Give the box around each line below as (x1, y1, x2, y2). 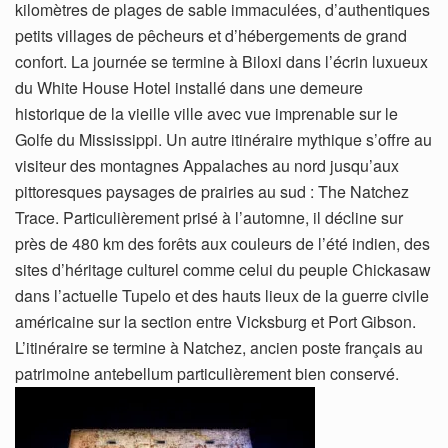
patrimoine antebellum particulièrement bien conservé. (15, 361, 399, 385)
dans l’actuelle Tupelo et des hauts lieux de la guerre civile (15, 283, 429, 307)
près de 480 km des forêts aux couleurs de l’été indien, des (15, 231, 430, 255)
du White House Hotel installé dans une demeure (15, 75, 363, 99)
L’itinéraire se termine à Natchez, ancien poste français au (15, 335, 423, 359)
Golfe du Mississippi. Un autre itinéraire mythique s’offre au (15, 127, 432, 151)
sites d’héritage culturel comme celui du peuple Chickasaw (15, 257, 431, 281)
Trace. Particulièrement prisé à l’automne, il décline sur (15, 205, 403, 229)
